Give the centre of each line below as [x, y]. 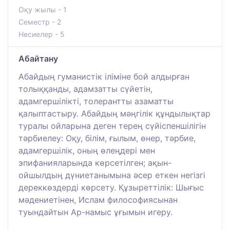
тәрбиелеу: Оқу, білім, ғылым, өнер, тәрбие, [107, 138]
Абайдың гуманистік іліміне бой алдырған [104, 76]
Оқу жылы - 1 [43, 9]
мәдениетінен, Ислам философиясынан [98, 199]
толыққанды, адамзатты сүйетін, [85, 89]
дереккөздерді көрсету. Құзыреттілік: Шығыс [111, 187]
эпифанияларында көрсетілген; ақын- [95, 162]
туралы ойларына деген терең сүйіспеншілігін [112, 126]
